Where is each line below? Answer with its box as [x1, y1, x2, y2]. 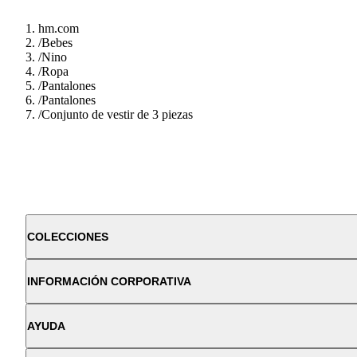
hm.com [38, 21, 79, 35]
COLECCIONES [27, 229, 108, 243]
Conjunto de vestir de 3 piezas [41, 107, 193, 121]
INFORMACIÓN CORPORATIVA [27, 274, 191, 288]
